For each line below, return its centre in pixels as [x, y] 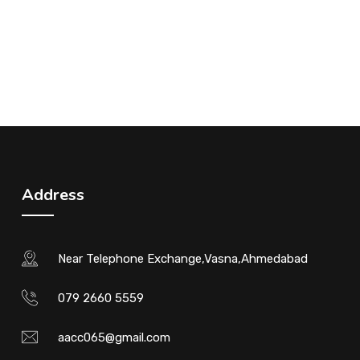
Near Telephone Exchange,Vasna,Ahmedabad [183, 259]
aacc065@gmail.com [115, 337]
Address [53, 195]
